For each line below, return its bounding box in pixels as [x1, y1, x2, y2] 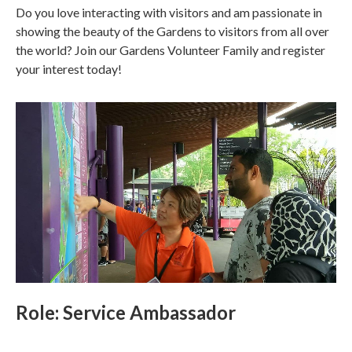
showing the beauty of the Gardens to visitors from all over [16, 24, 329, 39]
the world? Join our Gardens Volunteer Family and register [16, 42, 325, 58]
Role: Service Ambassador [16, 300, 236, 324]
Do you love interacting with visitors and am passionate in [16, 5, 322, 20]
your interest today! [16, 61, 122, 77]
